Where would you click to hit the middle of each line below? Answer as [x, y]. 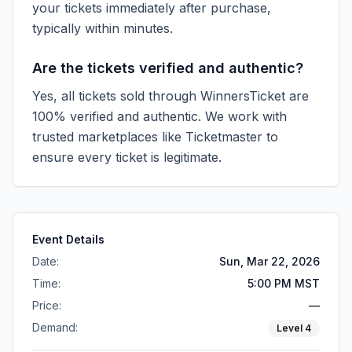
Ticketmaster [224, 137]
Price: [47, 305]
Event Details [68, 239]
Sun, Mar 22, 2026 [269, 261]
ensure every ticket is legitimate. [127, 157]
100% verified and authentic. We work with [159, 116]
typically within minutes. [103, 28]
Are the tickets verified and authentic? [168, 68]
